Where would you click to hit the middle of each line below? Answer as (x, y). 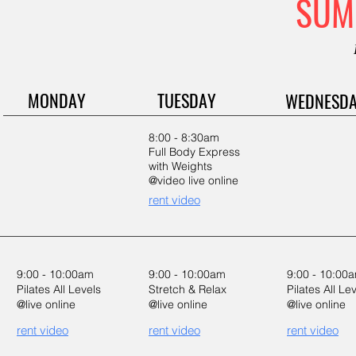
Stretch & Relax (188, 289)
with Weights (180, 166)
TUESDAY (187, 100)
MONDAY (57, 100)
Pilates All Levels (59, 289)
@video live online (193, 180)
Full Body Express (194, 152)
